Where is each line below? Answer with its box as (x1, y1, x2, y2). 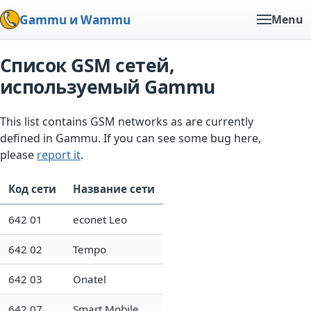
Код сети (8, 181, 56, 196)
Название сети (73, 181, 155, 196)
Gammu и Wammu (19, 11, 131, 28)
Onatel (73, 271, 106, 286)
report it (37, 146, 81, 162)
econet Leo (73, 212, 127, 226)
